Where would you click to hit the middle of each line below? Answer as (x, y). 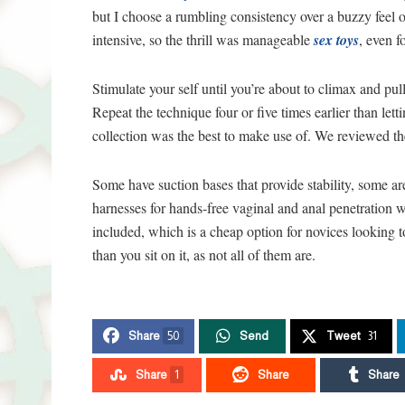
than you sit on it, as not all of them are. (204, 255)
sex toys (336, 40)
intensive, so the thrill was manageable (203, 40)
